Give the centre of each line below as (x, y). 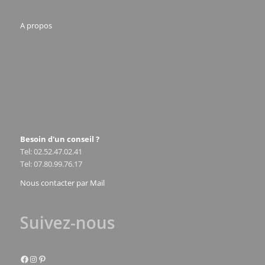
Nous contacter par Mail (62, 183)
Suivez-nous (67, 223)
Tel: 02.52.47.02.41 (51, 152)
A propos (36, 26)
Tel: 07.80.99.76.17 (51, 164)
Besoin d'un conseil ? (59, 139)
